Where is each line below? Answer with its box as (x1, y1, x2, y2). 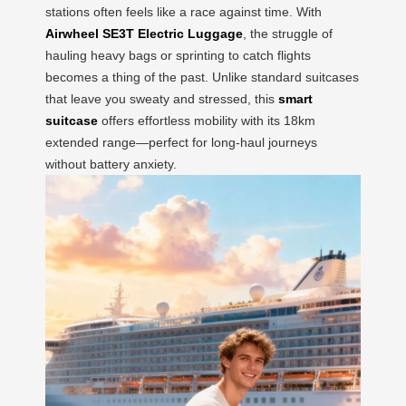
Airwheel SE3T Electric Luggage (45, 26, 243, 41)
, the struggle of (243, 26, 333, 41)
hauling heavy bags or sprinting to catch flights (45, 48, 311, 63)
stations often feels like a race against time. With (45, 5, 322, 19)
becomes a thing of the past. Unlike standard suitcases (45, 70, 359, 84)
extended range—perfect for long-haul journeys (45, 135, 317, 150)
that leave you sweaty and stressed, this (45, 92, 278, 106)
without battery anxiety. (45, 157, 177, 171)
